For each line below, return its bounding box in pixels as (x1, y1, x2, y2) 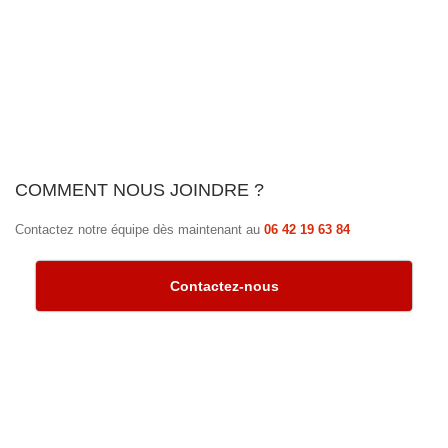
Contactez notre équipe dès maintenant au (15, 222, 264, 238)
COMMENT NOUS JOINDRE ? (15, 180, 264, 201)
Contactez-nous (169, 277, 279, 294)
